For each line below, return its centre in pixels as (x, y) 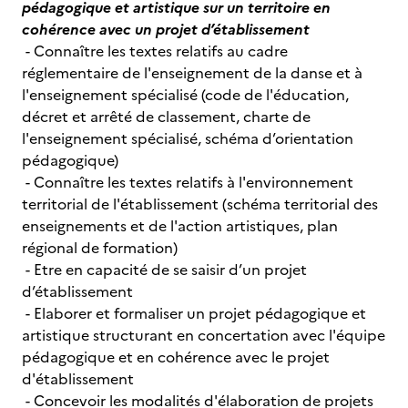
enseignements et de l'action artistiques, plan (180, 226)
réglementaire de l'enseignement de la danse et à (192, 73)
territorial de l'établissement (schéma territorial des (200, 204)
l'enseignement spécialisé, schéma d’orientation (188, 138)
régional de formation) (100, 248)
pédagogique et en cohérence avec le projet (176, 357)
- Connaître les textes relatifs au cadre (155, 51)
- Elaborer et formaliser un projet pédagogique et (194, 313)
